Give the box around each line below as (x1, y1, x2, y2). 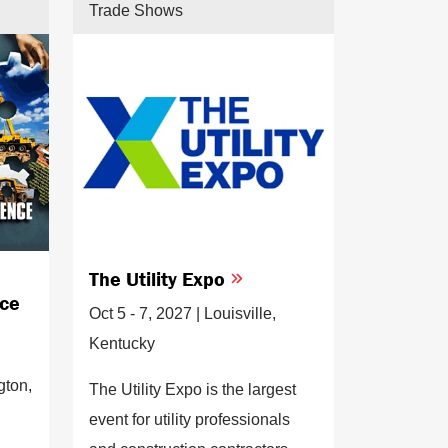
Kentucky (89, 334, 155, 352)
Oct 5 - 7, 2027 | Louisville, (89, 304, 276, 322)
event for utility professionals (89, 410, 290, 428)
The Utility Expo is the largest (89, 380, 296, 398)
